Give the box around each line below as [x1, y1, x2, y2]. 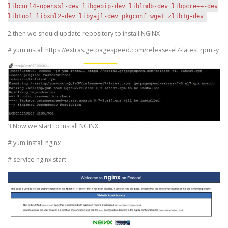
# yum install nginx [8, 138, 61, 147]
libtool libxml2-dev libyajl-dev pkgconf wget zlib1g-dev [8, 13, 204, 20]
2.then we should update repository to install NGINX [8, 28, 160, 38]
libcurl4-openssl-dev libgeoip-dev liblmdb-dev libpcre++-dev [8, 3, 218, 10]
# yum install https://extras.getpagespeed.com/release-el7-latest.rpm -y [8, 45, 219, 54]
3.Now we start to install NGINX [8, 121, 98, 130]
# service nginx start [8, 155, 66, 164]
